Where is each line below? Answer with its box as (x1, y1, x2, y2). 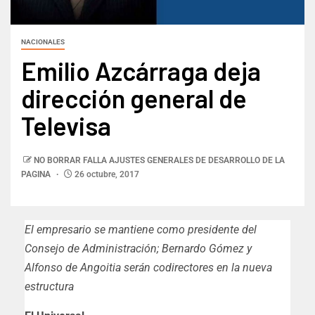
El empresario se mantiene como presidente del (25, 223, 257, 237)
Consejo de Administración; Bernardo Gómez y (25, 242, 252, 256)
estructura (25, 280, 74, 294)
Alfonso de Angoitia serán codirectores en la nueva (25, 261, 272, 275)
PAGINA (21, 169, 53, 180)
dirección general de (21, 83, 247, 114)
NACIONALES (21, 38, 65, 46)
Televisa (21, 110, 111, 141)
